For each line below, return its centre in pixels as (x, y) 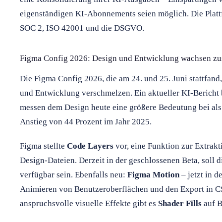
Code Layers (90, 146)
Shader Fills (180, 203)
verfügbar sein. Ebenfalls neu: (74, 174)
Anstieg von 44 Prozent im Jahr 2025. (86, 121)
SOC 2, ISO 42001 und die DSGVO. (82, 28)
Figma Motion (153, 174)
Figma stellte (43, 146)
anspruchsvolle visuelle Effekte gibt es (89, 203)
